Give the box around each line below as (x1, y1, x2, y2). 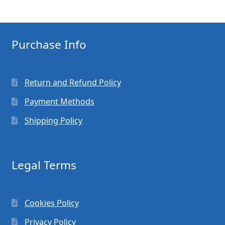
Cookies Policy (24, 197, 79, 209)
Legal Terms (11, 157, 76, 173)
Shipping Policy (24, 115, 82, 127)
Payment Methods (24, 96, 94, 107)
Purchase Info (11, 37, 86, 53)
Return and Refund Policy (24, 77, 121, 88)
